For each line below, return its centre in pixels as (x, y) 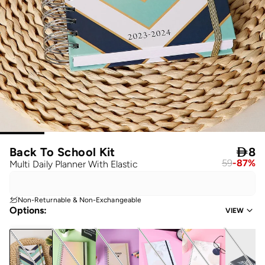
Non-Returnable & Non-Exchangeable (80, 200)
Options (27, 210)
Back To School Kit (62, 152)
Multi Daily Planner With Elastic (74, 164)
